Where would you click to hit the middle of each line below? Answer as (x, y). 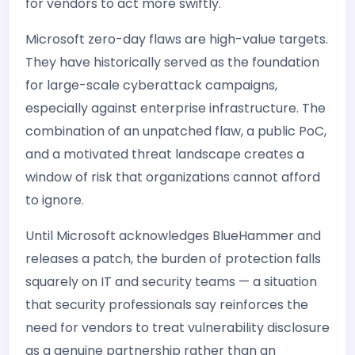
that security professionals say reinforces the (167, 304)
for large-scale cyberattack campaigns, (151, 85)
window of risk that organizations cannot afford (173, 177)
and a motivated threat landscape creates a (165, 154)
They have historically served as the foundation (172, 62)
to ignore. (55, 200)
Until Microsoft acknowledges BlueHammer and (173, 235)
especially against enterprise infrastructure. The (176, 108)
